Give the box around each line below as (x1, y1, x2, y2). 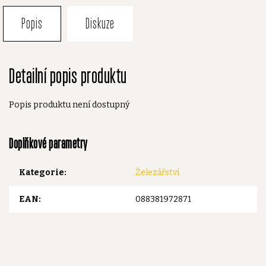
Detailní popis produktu (9, 64, 127, 88)
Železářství (135, 167, 179, 178)
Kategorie (19, 167, 64, 178)
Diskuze (85, 14, 115, 33)
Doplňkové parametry (9, 135, 88, 152)
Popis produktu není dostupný (9, 100, 129, 110)
